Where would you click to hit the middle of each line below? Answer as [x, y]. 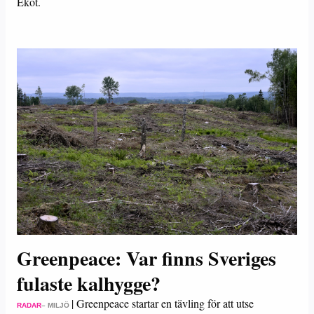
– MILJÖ [55, 305]
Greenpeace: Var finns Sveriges [146, 258]
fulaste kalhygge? [89, 284]
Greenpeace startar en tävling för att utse [165, 303]
